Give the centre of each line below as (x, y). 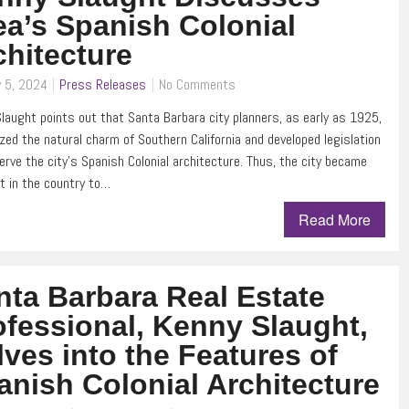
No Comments (198, 85)
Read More (335, 220)
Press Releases (103, 85)
